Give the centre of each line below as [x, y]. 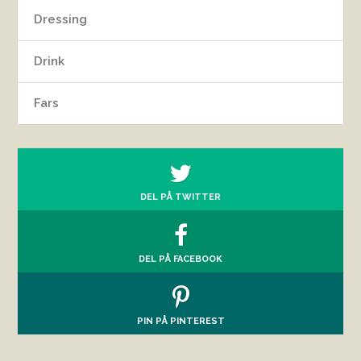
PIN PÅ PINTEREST [180, 321]
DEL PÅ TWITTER [180, 197]
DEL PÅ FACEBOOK [180, 259]
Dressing [61, 19]
